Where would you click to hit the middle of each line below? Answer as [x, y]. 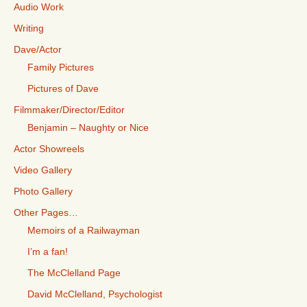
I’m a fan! [48, 252]
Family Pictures [61, 67]
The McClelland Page [74, 273]
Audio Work [39, 7]
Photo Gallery [43, 192]
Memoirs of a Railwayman [84, 231]
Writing [29, 28]
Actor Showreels [49, 149]
